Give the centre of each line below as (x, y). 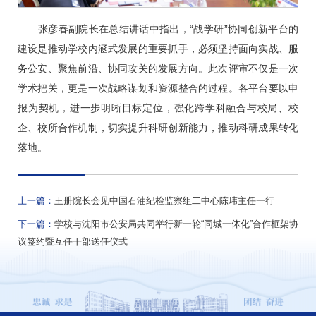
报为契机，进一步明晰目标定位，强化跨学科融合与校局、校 (158, 108)
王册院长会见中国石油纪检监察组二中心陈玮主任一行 (164, 201)
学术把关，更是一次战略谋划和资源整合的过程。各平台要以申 (158, 89)
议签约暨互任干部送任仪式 (73, 242)
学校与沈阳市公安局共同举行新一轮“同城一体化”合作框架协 (176, 224)
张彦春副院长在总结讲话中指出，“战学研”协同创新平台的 (168, 29)
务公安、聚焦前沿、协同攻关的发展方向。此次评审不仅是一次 (158, 69)
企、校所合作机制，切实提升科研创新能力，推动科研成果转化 (158, 128)
